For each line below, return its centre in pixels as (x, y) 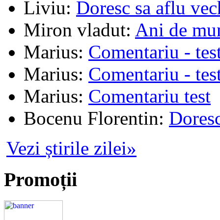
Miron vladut (75, 29)
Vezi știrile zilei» (71, 148)
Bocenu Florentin (91, 118)
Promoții (41, 180)
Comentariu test (150, 96)
